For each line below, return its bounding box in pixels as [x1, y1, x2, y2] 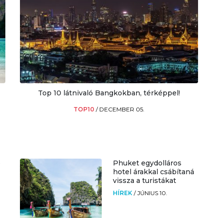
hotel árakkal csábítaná [112, 167, 194, 176]
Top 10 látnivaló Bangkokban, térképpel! [37, 88, 180, 97]
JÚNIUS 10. [137, 189, 167, 197]
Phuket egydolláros [112, 158, 182, 167]
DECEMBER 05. [99, 105, 145, 113]
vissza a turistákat [112, 176, 176, 185]
